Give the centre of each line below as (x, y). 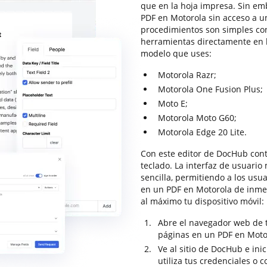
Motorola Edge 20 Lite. (202, 132)
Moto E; (173, 103)
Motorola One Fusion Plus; (210, 89)
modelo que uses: (176, 53)
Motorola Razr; (187, 75)
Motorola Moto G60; (197, 118)
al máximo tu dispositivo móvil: (202, 201)
